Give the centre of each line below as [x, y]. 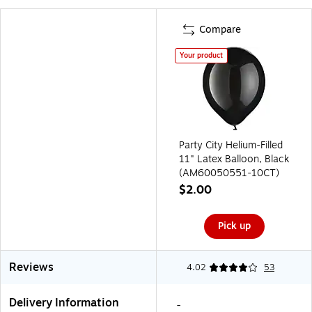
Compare [220, 29]
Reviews [31, 267]
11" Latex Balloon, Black [234, 159]
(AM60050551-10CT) [229, 173]
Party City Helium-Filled [231, 145]
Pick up [234, 226]
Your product [201, 55]
